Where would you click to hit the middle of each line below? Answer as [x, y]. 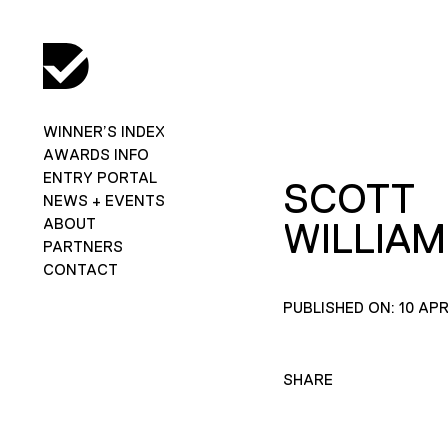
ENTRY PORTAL [99, 177]
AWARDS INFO [95, 154]
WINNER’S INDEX [103, 131]
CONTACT [80, 269]
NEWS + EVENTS [103, 200]
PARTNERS [82, 246]
